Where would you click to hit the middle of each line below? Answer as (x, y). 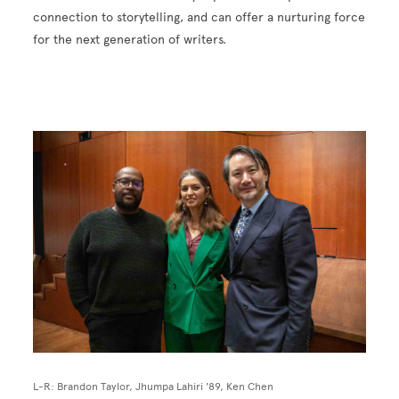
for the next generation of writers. (130, 39)
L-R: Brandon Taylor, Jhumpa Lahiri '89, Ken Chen (154, 386)
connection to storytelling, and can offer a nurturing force (199, 17)
